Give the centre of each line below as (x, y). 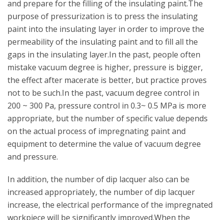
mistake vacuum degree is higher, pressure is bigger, (105, 67)
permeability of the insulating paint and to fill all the (103, 42)
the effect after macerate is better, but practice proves (107, 80)
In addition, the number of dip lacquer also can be (98, 179)
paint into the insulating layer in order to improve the (106, 29)
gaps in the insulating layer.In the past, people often (104, 55)
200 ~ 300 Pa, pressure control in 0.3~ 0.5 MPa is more (107, 106)
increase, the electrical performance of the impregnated (110, 205)
